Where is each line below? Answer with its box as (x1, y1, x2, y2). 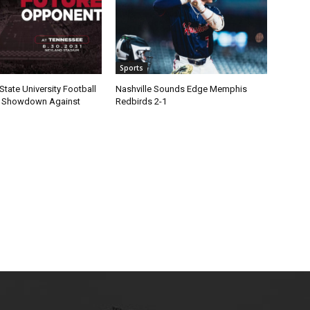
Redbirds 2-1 (116, 95, 167, 107)
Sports (120, 62, 144, 73)
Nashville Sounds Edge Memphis (116, 83, 248, 94)
